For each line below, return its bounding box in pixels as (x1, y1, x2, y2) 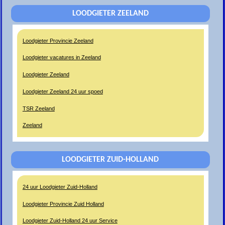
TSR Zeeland (22, 105, 55, 111)
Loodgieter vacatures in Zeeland (22, 54, 101, 61)
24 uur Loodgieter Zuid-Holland (22, 183, 97, 190)
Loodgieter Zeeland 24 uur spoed (22, 88, 103, 94)
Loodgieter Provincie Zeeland (22, 37, 93, 44)
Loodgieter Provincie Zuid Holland (22, 200, 104, 207)
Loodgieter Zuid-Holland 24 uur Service (22, 217, 118, 224)
